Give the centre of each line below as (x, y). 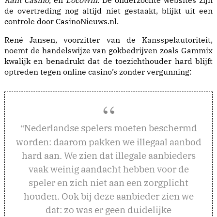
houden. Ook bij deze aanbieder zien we (108, 196)
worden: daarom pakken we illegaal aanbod (108, 142)
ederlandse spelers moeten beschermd (114, 128)
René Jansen (30, 40)
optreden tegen (34, 72)
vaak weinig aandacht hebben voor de (108, 169)
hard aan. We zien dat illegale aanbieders (108, 155)
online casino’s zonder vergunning (126, 72)
